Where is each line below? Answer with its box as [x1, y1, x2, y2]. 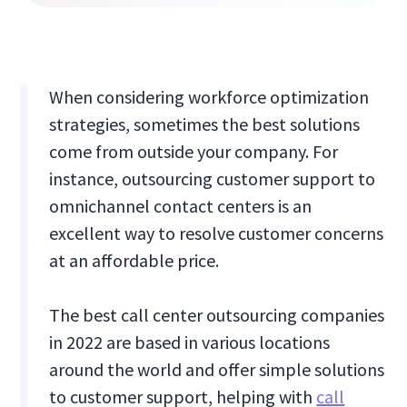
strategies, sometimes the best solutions [49, 113, 361, 136]
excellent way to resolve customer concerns [49, 222, 384, 245]
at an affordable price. [49, 249, 220, 273]
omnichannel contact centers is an [49, 194, 313, 218]
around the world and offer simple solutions [49, 358, 385, 382]
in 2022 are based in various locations [49, 331, 331, 354]
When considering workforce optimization [49, 85, 370, 109]
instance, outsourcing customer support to [49, 167, 376, 191]
